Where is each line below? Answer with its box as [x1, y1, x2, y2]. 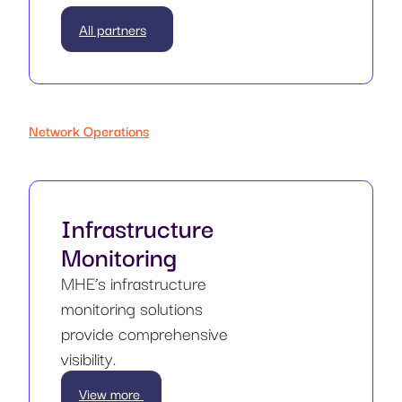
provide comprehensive [61, 319, 228, 346]
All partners [79, 17, 146, 39]
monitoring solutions [61, 293, 203, 321]
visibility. [61, 344, 116, 371]
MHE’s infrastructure [61, 268, 206, 296]
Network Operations [29, 118, 149, 141]
